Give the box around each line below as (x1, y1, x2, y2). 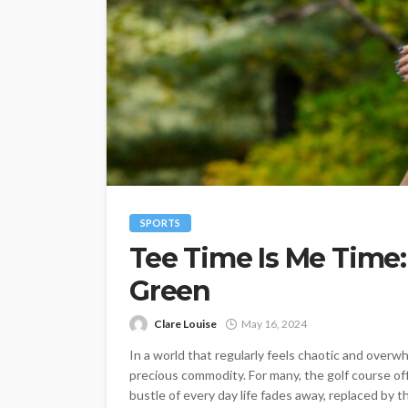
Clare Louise (154, 317, 217, 331)
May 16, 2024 (241, 317, 307, 331)
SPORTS (140, 217, 180, 229)
